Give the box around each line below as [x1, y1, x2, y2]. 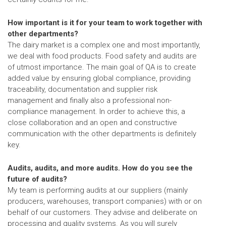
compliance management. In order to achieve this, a [8, 106, 185, 116]
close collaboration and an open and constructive [8, 118, 177, 127]
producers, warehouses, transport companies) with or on [8, 196, 202, 206]
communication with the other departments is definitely [8, 129, 196, 138]
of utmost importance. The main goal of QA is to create [8, 62, 196, 72]
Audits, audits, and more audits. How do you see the [8, 163, 193, 173]
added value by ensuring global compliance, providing [8, 73, 191, 83]
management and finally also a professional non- [8, 95, 172, 105]
